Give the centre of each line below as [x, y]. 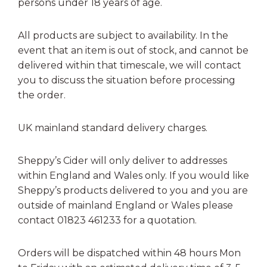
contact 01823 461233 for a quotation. [107, 220]
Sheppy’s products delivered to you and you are [133, 190]
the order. [42, 95]
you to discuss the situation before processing [127, 80]
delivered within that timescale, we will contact [130, 65]
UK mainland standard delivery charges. [113, 128]
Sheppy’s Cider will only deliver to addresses [122, 160]
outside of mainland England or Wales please [125, 205]
